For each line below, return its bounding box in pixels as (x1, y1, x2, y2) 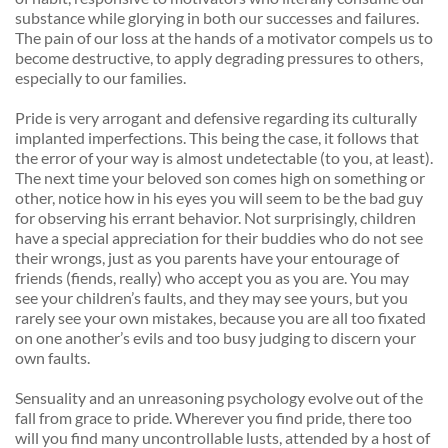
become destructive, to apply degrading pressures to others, (15, 48, 423, 68)
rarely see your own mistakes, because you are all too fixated (15, 308, 426, 328)
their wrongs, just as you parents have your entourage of (15, 248, 399, 268)
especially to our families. (15, 68, 189, 88)
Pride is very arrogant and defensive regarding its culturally (15, 108, 417, 128)
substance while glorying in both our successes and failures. (15, 8, 419, 28)
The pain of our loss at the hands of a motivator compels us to (15, 28, 433, 48)
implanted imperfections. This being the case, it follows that (15, 128, 419, 148)
